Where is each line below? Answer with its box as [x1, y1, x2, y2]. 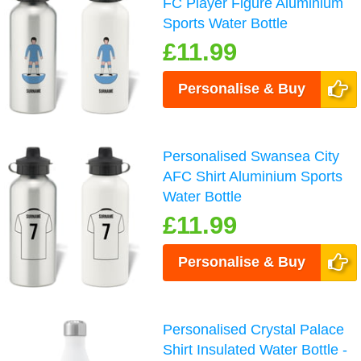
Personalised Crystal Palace [163, 322, 345, 338]
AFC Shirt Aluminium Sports [163, 168, 343, 185]
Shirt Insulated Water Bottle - [163, 342, 348, 359]
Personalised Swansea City [163, 148, 340, 165]
